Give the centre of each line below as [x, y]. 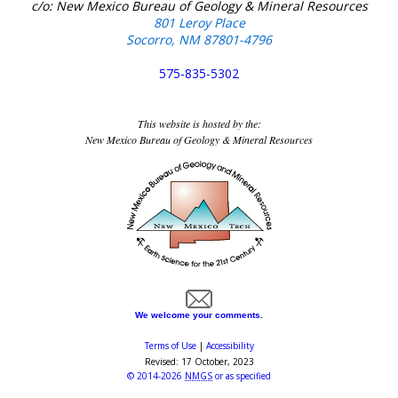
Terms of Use [170, 346]
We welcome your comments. [199, 315]
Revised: [163, 362]
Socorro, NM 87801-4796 [199, 40]
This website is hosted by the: [199, 124]
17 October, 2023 [217, 362]
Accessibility [230, 346]
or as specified [242, 376]
